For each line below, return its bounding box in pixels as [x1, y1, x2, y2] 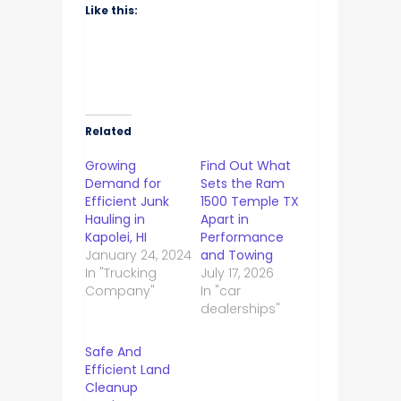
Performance [200, 228, 284, 247]
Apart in [200, 210, 249, 229]
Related [84, 124, 132, 140]
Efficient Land [84, 361, 170, 380]
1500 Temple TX [200, 192, 299, 211]
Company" [84, 282, 155, 301]
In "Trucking [84, 264, 157, 283]
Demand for [84, 175, 161, 193]
